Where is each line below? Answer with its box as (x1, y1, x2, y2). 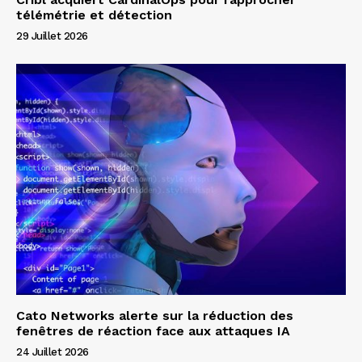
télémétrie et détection (16, 7, 172, 23)
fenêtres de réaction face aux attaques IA (16, 322, 290, 339)
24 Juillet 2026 (16, 345, 89, 358)
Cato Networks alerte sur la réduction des (16, 307, 293, 323)
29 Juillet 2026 (16, 30, 88, 43)
